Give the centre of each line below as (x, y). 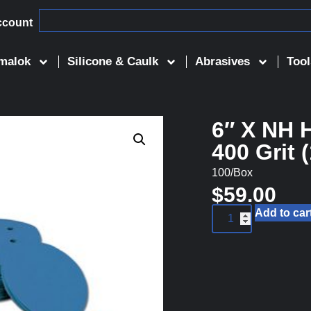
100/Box (232, 173)
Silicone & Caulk (113, 61)
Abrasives (223, 61)
